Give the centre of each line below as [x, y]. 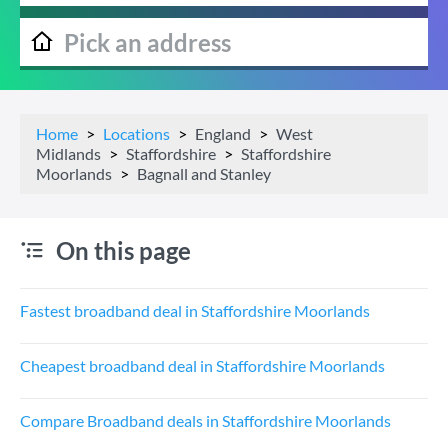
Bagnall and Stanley [204, 173]
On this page [123, 250]
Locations [136, 133]
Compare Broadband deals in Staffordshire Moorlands [205, 420]
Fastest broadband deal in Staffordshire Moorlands [195, 310]
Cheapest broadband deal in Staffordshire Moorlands [202, 365]
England [223, 133]
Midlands [68, 153]
